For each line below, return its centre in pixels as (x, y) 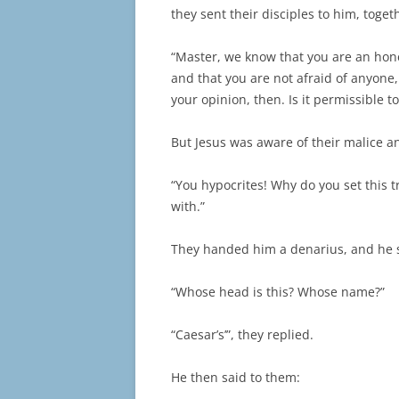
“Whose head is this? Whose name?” (278, 292)
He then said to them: (236, 378)
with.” (188, 207)
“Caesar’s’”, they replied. (242, 335)
